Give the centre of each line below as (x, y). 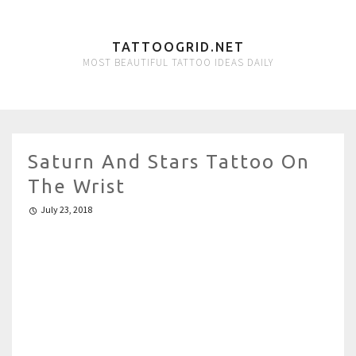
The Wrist (77, 186)
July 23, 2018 (66, 209)
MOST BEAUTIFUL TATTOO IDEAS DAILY (178, 62)
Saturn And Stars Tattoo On (169, 162)
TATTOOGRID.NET (178, 47)
